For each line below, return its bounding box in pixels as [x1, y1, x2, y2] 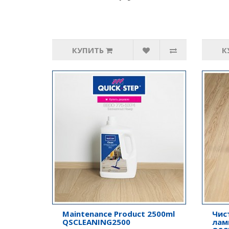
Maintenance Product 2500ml [62, 209, 175, 219]
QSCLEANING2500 [62, 217, 130, 227]
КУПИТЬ [72, 45, 104, 55]
